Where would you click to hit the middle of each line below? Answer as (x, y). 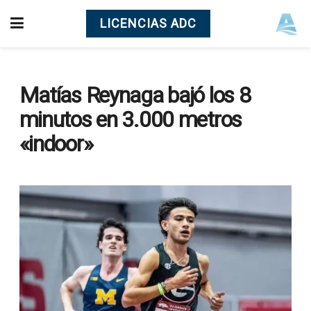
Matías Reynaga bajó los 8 (135, 95)
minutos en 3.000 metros (131, 119)
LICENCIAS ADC (148, 23)
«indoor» (56, 143)
